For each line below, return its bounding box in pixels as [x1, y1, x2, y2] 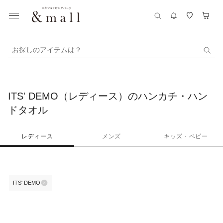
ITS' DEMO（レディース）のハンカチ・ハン [8, 91, 208, 102]
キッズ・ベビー [164, 133, 208, 140]
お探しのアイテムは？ [12, 45, 82, 54]
